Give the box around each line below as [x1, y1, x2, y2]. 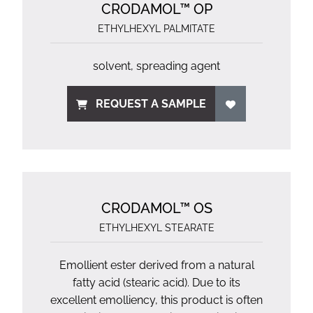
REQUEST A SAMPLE [96, 97, 207, 110]
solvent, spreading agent [93, 59, 220, 73]
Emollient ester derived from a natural [59, 259, 254, 272]
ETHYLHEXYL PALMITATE [98, 23, 215, 34]
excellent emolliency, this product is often [50, 293, 263, 307]
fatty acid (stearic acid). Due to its [73, 276, 240, 289]
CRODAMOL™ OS [101, 200, 212, 217]
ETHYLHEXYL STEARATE [99, 222, 214, 233]
